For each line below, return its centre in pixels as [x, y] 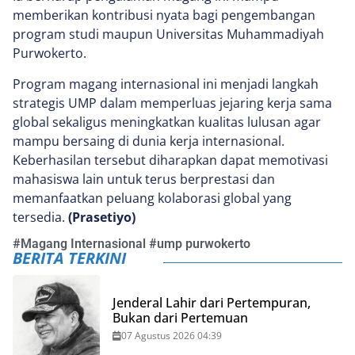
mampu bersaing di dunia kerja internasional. [149, 141]
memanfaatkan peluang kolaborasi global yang [152, 198]
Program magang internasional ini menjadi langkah [166, 84]
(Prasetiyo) [102, 217]
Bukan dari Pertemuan [180, 317]
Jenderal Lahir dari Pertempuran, [212, 302]
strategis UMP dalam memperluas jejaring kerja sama [172, 103]
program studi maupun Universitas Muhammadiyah [168, 34]
